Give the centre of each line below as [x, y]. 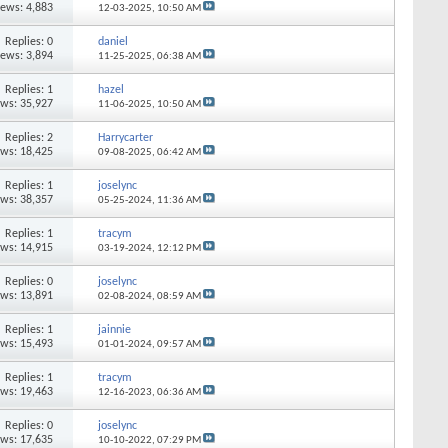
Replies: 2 [29, 137]
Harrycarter [125, 137]
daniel [112, 41]
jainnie [114, 329]
